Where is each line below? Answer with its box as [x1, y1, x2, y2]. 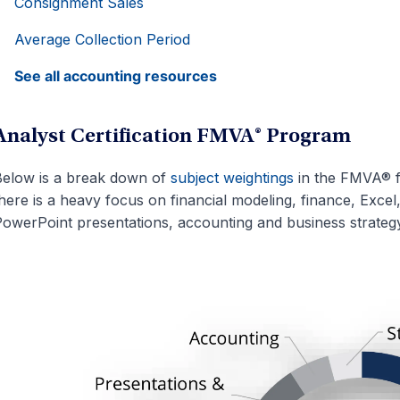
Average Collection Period [13, 30, 190, 49]
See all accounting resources [13, 67, 217, 86]
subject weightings [170, 169, 294, 187]
